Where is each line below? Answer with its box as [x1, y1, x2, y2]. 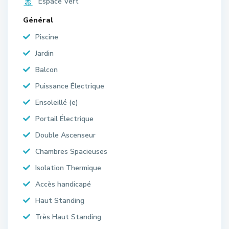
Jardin [35, 48, 54, 58]
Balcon [35, 64, 58, 75]
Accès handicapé [35, 179, 91, 189]
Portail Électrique [35, 113, 94, 124]
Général [23, 15, 53, 25]
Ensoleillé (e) [35, 97, 78, 107]
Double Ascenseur [35, 130, 96, 140]
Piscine [35, 32, 58, 42]
